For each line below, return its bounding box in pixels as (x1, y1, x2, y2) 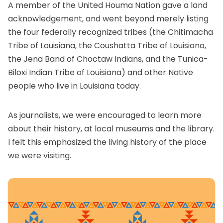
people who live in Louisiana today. (8, 80, 141, 92)
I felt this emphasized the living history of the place (8, 136, 207, 148)
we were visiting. (8, 150, 71, 162)
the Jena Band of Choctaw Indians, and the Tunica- (8, 53, 208, 65)
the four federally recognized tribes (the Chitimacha (8, 26, 213, 38)
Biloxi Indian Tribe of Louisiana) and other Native (8, 67, 193, 79)
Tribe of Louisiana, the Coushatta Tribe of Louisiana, (8, 40, 206, 52)
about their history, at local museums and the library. (8, 123, 215, 135)
